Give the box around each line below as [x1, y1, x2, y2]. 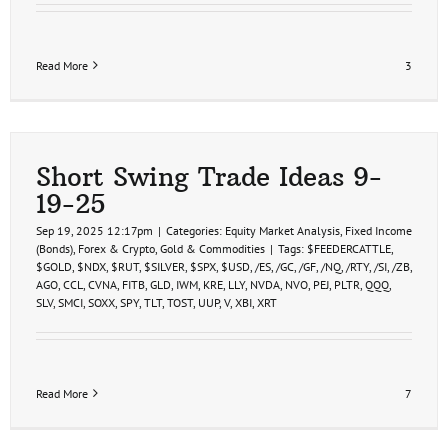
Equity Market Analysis [225, 222, 340, 238]
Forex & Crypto [78, 240, 155, 256]
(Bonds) [36, 240, 73, 256]
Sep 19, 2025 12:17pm [36, 222, 153, 238]
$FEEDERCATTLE [307, 240, 391, 256]
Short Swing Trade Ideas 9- [36, 159, 382, 193]
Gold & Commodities [160, 240, 265, 256]
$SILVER [144, 258, 185, 274]
